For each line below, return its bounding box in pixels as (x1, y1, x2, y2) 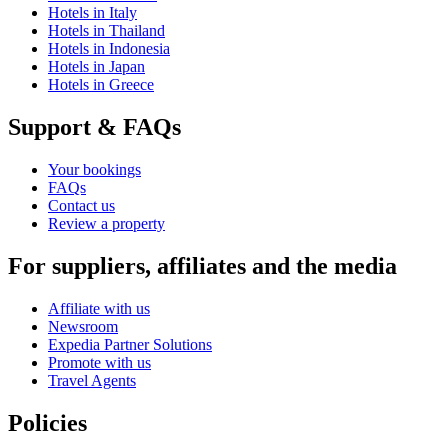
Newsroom (48, 317, 118, 335)
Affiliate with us (48, 299, 150, 317)
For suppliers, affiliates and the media (8, 252, 397, 279)
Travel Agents (48, 371, 136, 389)
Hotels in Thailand (48, 22, 165, 39)
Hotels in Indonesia (48, 40, 170, 57)
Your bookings (48, 160, 141, 178)
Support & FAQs (8, 113, 181, 140)
